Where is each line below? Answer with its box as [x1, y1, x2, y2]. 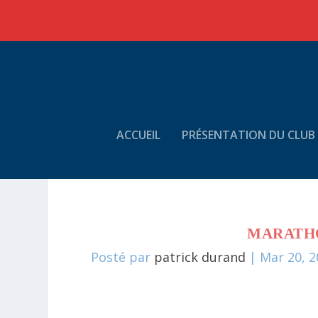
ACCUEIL [116, 126, 160, 143]
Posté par [91, 248, 155, 266]
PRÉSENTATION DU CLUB [181, 126, 315, 143]
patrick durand [154, 248, 246, 266]
